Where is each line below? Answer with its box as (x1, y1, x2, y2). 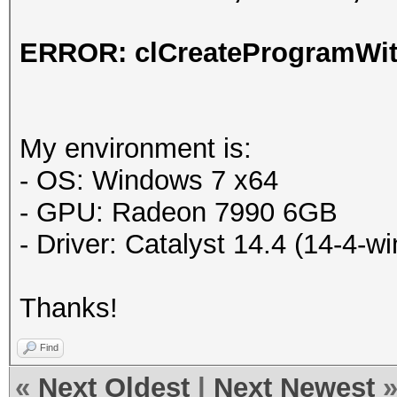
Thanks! (19, 292, 118, 323)
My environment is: (19, 133, 252, 164)
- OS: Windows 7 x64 (19, 165, 278, 196)
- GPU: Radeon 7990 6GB (19, 197, 338, 228)
